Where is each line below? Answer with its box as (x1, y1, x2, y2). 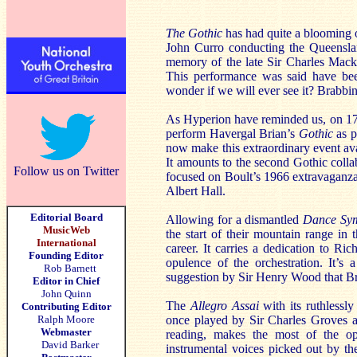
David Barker (33, 339, 99, 351)
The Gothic (166, 26, 226, 40)
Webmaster (41, 326, 92, 338)
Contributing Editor (21, 300, 112, 312)
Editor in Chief (33, 275, 100, 287)
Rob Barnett (43, 262, 96, 274)
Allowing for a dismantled (166, 213, 304, 226)
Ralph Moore (37, 313, 95, 325)
